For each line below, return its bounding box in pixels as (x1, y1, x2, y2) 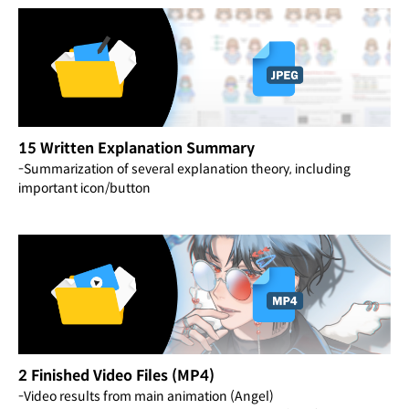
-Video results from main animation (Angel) (18, 387, 274, 404)
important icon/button (18, 180, 151, 197)
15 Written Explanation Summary (18, 139, 255, 159)
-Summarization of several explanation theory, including (18, 161, 351, 178)
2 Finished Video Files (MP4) (18, 365, 215, 385)
